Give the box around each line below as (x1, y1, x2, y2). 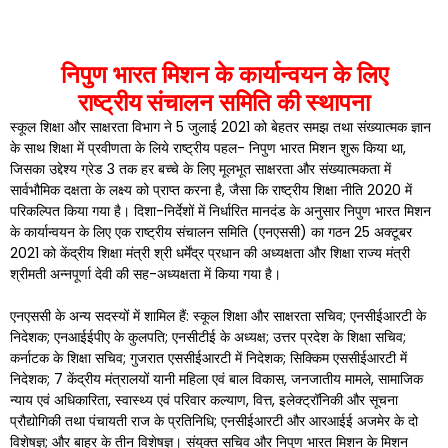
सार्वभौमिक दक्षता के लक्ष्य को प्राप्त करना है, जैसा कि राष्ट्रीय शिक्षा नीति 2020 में (10, 180, 412, 200)
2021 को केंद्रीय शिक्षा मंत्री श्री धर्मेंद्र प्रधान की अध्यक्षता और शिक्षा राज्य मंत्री (10, 243, 410, 263)
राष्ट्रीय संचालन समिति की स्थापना (78, 87, 370, 118)
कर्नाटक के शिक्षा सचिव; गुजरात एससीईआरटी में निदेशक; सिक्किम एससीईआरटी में (10, 348, 407, 368)
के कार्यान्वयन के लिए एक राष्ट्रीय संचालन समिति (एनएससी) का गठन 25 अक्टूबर (10, 222, 412, 242)
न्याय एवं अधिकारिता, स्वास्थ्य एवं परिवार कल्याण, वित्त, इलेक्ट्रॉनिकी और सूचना (10, 390, 398, 410)
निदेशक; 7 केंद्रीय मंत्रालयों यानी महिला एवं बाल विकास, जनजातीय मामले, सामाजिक (10, 369, 423, 389)
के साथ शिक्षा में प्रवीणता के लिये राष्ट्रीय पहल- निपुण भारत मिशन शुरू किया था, (10, 138, 406, 158)
